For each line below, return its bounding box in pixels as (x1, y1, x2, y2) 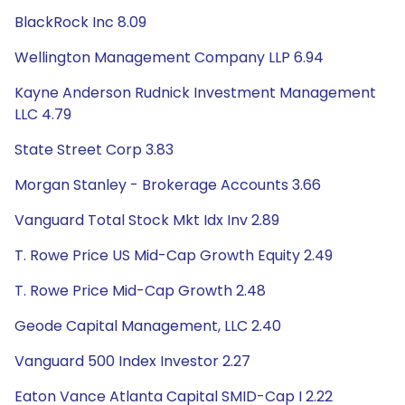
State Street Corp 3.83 (14, 139, 174, 160)
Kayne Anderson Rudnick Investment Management (14, 82, 376, 103)
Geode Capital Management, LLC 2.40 (14, 316, 281, 336)
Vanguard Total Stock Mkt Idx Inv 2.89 (14, 210, 279, 231)
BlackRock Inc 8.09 (14, 12, 146, 33)
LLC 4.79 (14, 104, 71, 125)
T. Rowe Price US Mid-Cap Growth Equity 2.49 (14, 245, 333, 266)
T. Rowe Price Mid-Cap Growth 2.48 (14, 280, 266, 301)
